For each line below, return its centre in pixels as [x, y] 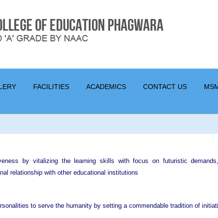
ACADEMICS [106, 87]
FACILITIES [51, 87]
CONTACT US [165, 87]
